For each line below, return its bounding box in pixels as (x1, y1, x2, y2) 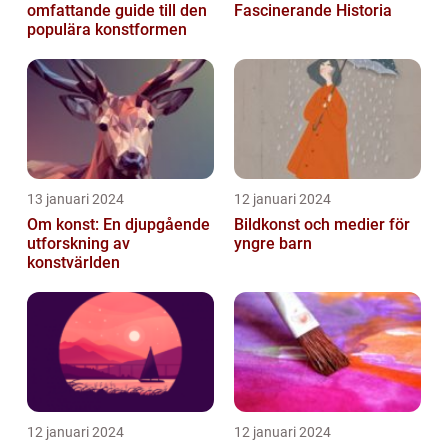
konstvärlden (27, 253, 120, 273)
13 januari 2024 (27, 191, 124, 208)
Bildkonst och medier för (234, 215, 410, 235)
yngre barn (234, 234, 312, 254)
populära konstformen (27, 20, 187, 40)
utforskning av (27, 234, 130, 254)
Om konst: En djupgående (27, 215, 210, 235)
